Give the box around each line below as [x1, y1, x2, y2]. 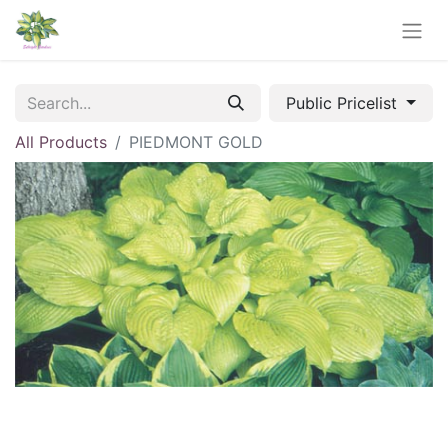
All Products [15, 131, 107, 152]
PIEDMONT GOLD [129, 131, 263, 152]
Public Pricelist [286, 92, 403, 113]
